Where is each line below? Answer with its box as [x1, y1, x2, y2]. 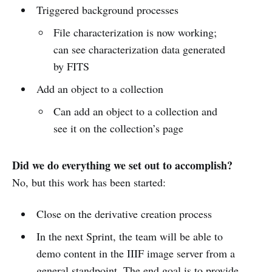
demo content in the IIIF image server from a [36, 245, 235, 260]
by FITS [53, 58, 90, 73]
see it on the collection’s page [53, 120, 184, 135]
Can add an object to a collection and [53, 103, 218, 118]
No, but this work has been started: [12, 174, 166, 189]
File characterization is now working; [53, 24, 217, 39]
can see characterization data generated [53, 41, 226, 56]
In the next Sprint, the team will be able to [36, 228, 223, 243]
